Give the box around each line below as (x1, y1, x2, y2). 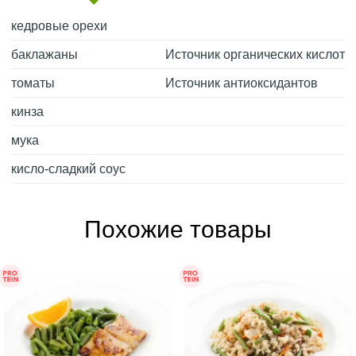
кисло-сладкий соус (11, 161, 126, 176)
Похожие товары (84, 215, 272, 242)
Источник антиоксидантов (165, 75, 318, 90)
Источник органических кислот (165, 47, 345, 61)
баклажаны (11, 47, 78, 61)
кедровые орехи (11, 18, 107, 33)
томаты (11, 75, 55, 90)
